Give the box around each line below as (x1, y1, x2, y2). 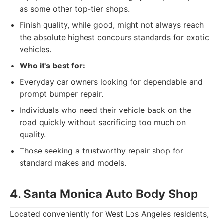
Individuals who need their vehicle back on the (20, 105, 191, 115)
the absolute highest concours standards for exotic (20, 32, 209, 42)
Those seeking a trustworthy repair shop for (20, 146, 183, 155)
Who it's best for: (20, 61, 85, 70)
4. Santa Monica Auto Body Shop (10, 187, 198, 201)
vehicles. (20, 44, 51, 54)
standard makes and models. (20, 158, 126, 168)
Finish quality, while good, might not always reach (20, 20, 204, 30)
